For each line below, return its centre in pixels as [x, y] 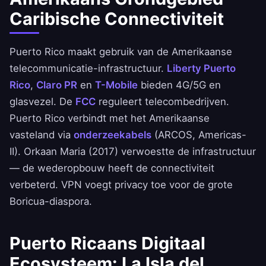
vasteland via [42, 135]
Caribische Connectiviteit [117, 19]
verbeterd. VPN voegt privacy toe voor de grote [121, 185]
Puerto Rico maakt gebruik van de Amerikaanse [121, 52]
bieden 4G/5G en [179, 85]
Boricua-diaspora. [51, 202]
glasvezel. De [42, 102]
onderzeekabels [113, 135]
